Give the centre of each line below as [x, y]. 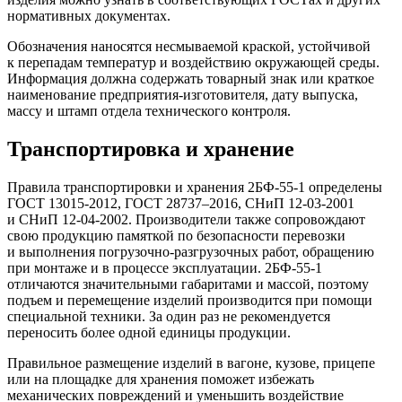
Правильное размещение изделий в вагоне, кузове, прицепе [191, 363]
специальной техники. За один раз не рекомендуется [169, 317]
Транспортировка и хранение [151, 149]
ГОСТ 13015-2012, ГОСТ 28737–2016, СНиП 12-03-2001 [181, 204]
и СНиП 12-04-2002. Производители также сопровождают [186, 220]
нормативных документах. [89, 16]
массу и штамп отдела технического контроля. [149, 111]
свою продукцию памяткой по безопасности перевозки [176, 236]
